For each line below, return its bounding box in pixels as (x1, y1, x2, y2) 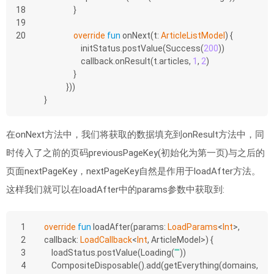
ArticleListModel (161, 30, 225, 40)
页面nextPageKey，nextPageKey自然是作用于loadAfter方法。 (6, 165, 261, 177)
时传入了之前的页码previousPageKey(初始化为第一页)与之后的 (6, 147, 265, 158)
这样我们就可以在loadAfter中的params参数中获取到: (6, 183, 224, 195)
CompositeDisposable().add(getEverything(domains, (44, 260, 51, 270)
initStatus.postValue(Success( (81, 43, 204, 53)
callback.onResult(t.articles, (81, 56, 193, 66)
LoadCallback (80, 234, 132, 245)
